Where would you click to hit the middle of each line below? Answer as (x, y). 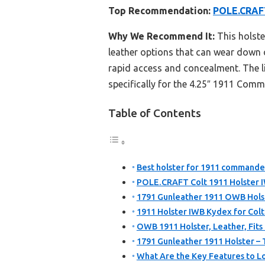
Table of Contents (155, 113)
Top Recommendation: (159, 11)
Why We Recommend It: (161, 36)
